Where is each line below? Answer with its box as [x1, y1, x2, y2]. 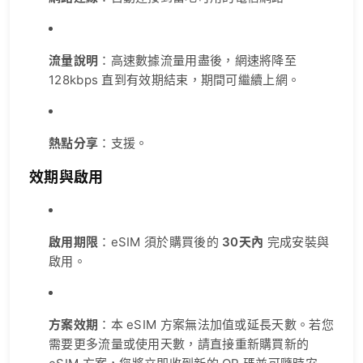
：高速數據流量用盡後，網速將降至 [98, 53, 297, 69]
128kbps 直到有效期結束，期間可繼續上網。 [49, 72, 301, 88]
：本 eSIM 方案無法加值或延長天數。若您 [98, 317, 334, 333]
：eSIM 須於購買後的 [98, 234, 223, 250]
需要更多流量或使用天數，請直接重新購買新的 [49, 336, 310, 352]
